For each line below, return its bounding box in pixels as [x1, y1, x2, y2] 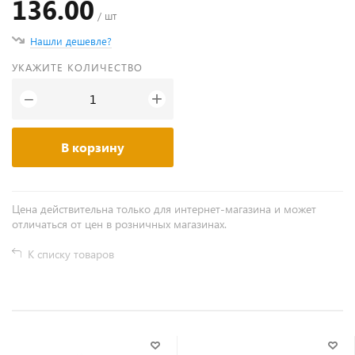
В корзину [61, 139, 124, 155]
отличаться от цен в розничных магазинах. [12, 216, 227, 231]
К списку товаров [28, 246, 114, 261]
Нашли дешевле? [30, 34, 112, 48]
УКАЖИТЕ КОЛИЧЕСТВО [12, 60, 143, 74]
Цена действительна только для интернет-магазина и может [12, 201, 316, 216]
